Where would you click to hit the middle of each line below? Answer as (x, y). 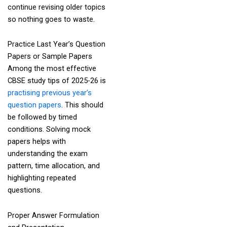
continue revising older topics (56, 7)
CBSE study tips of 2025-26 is (56, 81)
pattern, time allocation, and (53, 166)
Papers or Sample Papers (50, 56)
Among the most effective (52, 69)
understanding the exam (47, 154)
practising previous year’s (49, 93)
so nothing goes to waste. (52, 19)
